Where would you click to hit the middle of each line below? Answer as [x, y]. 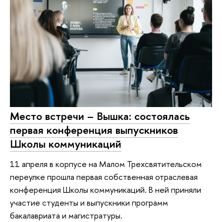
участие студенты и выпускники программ [89, 202]
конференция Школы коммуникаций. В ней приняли [106, 189]
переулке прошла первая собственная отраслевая [104, 176]
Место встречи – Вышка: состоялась [100, 116]
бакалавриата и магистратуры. [66, 215]
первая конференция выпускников [94, 130]
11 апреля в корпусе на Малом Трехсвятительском [106, 164]
